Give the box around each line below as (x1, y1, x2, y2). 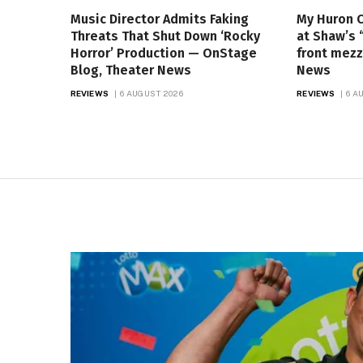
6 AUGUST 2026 (120, 88, 183, 98)
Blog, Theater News (70, 62, 191, 78)
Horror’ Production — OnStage (70, 45, 257, 61)
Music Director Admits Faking (70, 11, 249, 27)
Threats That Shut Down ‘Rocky (70, 28, 260, 44)
